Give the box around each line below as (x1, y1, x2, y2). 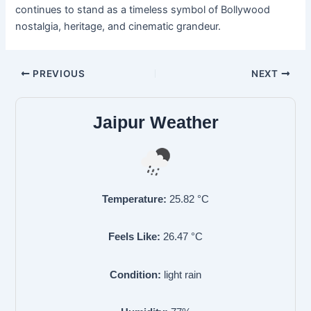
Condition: (110, 269, 161, 280)
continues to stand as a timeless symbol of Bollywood (15, 3, 271, 17)
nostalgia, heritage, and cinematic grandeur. (15, 20, 221, 33)
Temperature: (102, 193, 167, 205)
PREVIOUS (30, 67, 85, 79)
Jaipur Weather (92, 112, 219, 132)
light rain (164, 269, 201, 280)
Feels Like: (108, 231, 160, 243)
